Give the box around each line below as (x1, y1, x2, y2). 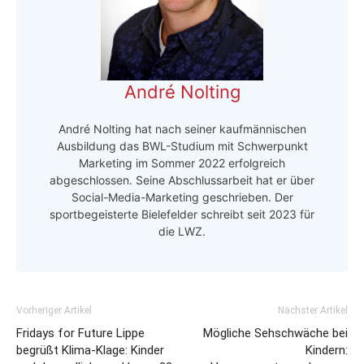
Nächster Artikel (278, 304, 348, 316)
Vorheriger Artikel (16, 304, 92, 316)
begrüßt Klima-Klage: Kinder (16, 342, 164, 357)
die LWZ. (158, 223, 206, 238)
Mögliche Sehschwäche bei (203, 325, 348, 340)
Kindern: (305, 342, 348, 357)
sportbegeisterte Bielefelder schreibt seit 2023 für (50, 206, 314, 221)
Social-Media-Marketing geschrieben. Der (71, 189, 293, 204)
